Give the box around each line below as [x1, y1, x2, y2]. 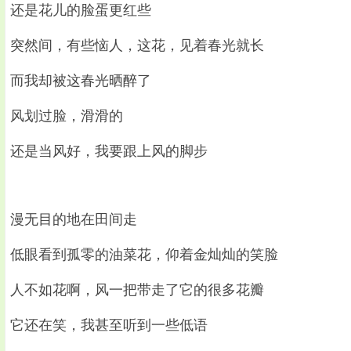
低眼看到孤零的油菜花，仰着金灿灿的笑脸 [10, 246, 278, 262]
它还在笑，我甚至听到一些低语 [10, 317, 208, 333]
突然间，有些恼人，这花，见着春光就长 [10, 37, 264, 53]
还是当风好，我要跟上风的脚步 [10, 143, 208, 159]
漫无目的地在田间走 [10, 211, 137, 227]
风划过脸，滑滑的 [10, 107, 123, 124]
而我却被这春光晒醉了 [10, 72, 151, 89]
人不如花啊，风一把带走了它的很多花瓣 [10, 281, 264, 298]
